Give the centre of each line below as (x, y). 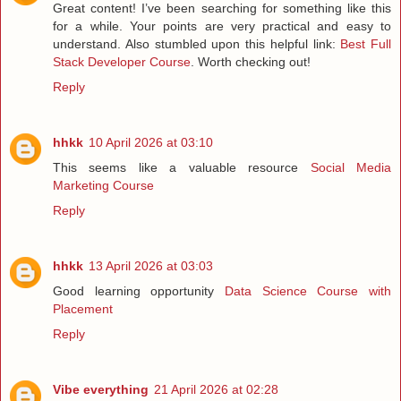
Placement (83, 308)
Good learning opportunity (139, 290)
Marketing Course (103, 185)
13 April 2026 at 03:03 (151, 265)
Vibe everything (101, 389)
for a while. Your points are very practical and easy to (222, 26)
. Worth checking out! (251, 61)
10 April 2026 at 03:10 (151, 142)
